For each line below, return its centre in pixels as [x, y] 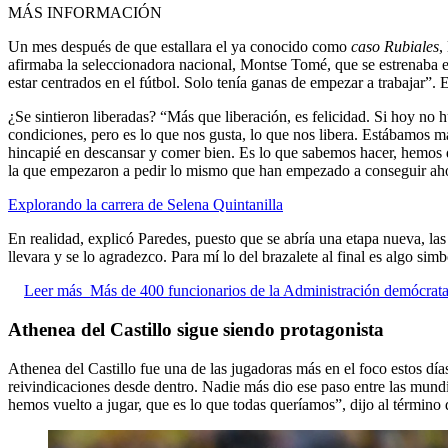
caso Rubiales [395, 47]
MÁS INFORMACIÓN [85, 13]
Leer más [53, 291]
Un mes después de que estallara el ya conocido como [179, 47]
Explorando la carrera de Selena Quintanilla [145, 205]
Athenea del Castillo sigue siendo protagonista [196, 329]
